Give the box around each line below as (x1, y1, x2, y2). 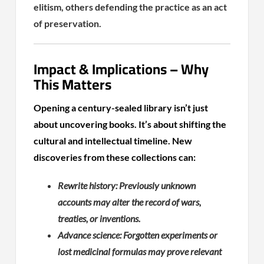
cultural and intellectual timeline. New (34, 134, 193, 146)
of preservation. (34, 17, 102, 29)
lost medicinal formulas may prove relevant (58, 245, 222, 257)
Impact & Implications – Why (34, 55, 209, 82)
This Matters (34, 71, 112, 98)
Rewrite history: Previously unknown (58, 179, 196, 191)
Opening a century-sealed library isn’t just (34, 101, 209, 113)
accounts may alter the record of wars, (58, 196, 202, 207)
